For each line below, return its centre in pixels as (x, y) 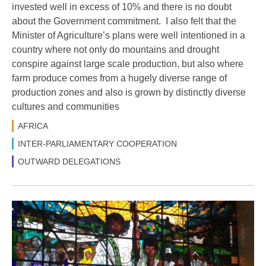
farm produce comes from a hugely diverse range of (119, 78)
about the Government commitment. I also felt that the (124, 21)
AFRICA (33, 126)
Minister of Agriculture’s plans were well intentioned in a (129, 35)
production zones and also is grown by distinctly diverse (129, 92)
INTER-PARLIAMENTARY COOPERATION (97, 143)
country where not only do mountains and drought (115, 49)
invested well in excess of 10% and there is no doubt (122, 7)
